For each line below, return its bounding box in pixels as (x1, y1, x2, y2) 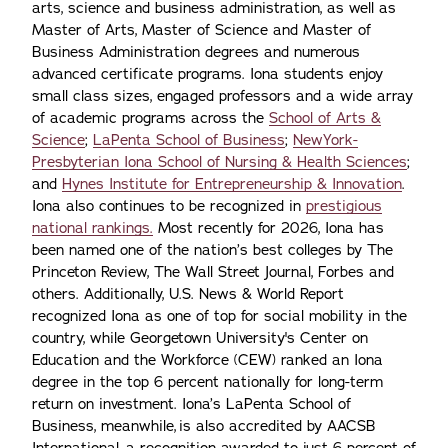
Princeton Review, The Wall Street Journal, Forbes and (32, 262, 394, 282)
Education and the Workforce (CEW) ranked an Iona (32, 350, 383, 370)
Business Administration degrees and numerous (32, 42, 360, 62)
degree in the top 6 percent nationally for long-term (32, 372, 383, 392)
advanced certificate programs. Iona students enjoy (32, 64, 383, 84)
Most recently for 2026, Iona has (153, 218, 384, 238)
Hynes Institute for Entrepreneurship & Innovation (62, 174, 402, 194)
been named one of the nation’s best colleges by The (32, 240, 393, 260)
